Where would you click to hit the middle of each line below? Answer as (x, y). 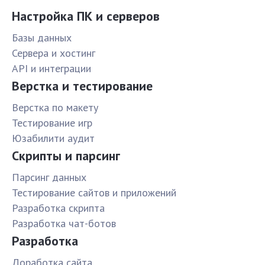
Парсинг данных (49, 177)
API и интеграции (51, 69)
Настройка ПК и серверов (86, 16)
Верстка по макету (55, 108)
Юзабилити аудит (53, 138)
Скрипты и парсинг (66, 156)
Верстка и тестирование (82, 86)
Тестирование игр (52, 123)
